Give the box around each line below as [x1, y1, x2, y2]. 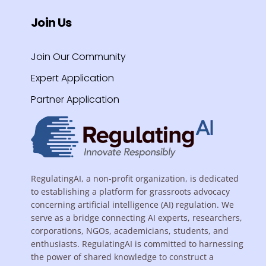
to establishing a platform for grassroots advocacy [31, 186, 230, 198]
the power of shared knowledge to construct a [31, 251, 214, 263]
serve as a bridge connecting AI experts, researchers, [31, 212, 243, 224]
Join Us [31, 14, 72, 31]
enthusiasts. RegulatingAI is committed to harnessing [31, 238, 244, 250]
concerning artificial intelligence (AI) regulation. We [31, 199, 235, 211]
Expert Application [31, 71, 115, 85]
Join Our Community [31, 50, 126, 64]
